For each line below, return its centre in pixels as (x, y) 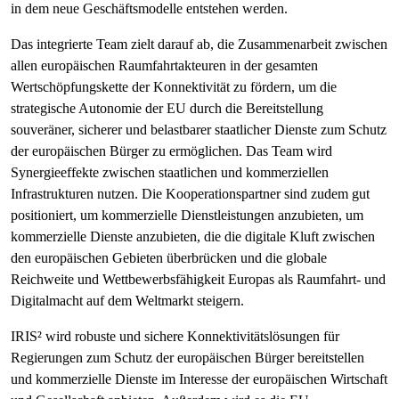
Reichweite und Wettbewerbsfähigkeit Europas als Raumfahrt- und (198, 279)
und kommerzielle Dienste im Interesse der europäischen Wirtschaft (199, 379)
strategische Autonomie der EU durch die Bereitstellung (167, 108)
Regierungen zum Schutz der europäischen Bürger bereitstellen (187, 358)
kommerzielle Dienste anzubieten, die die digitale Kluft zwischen (193, 236)
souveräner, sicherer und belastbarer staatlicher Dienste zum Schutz (199, 130)
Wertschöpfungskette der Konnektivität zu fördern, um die (174, 87)
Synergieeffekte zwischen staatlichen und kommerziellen (170, 172)
